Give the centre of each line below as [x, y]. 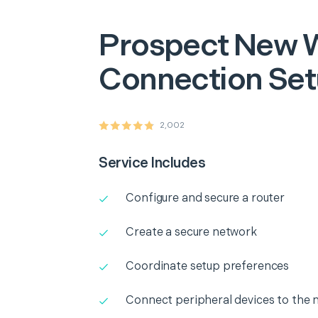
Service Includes [152, 163]
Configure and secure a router [205, 198]
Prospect [164, 46]
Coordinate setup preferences [208, 267]
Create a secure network [191, 232]
